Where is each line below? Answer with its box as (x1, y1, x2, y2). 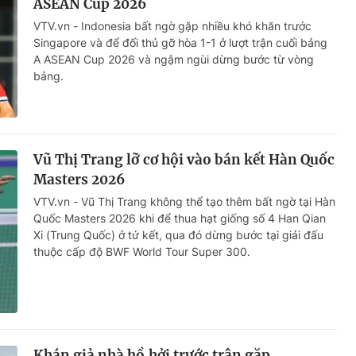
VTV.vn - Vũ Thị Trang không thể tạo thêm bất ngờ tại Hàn (33, 194, 335, 208)
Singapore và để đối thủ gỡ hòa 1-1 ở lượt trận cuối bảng (33, 35, 327, 49)
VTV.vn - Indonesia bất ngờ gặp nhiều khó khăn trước (33, 18, 311, 33)
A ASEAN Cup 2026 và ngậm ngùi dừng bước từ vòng (33, 52, 314, 66)
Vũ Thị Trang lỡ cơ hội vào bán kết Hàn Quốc (33, 150, 335, 168)
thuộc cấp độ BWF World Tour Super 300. (33, 244, 250, 258)
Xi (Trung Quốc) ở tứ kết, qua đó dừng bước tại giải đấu (33, 227, 323, 242)
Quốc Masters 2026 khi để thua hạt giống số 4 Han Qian (33, 211, 326, 225)
